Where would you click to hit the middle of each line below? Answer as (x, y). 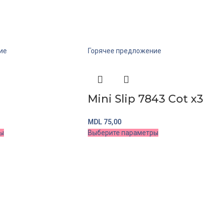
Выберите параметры (123, 133)
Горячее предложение (125, 51)
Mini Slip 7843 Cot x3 (146, 99)
